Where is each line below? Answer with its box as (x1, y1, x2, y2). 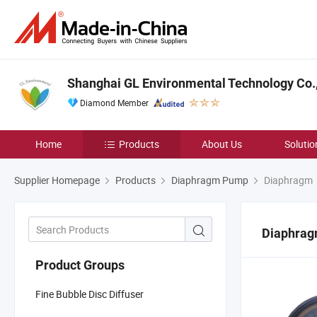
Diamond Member (80, 97, 149, 108)
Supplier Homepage (14, 173, 100, 187)
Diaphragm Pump (171, 173, 248, 187)
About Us (202, 137, 242, 151)
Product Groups (35, 257, 125, 272)
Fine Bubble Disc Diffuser (35, 287, 144, 301)
